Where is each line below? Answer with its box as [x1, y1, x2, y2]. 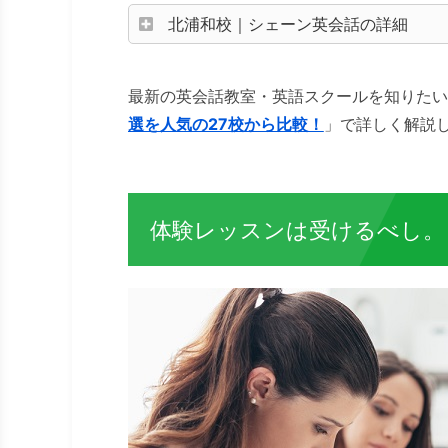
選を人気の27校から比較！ [128, 114, 324, 135]
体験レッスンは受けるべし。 [150, 216, 445, 243]
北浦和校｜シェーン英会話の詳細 [167, 14, 408, 35]
